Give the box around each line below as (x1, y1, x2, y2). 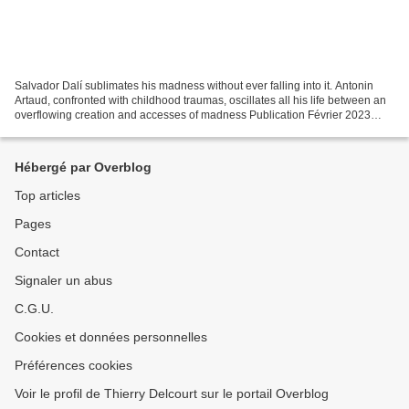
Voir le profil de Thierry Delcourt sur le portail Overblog (15, 386, 329, 401)
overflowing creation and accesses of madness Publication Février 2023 (15, 108, 371, 121)
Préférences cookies (15, 358, 132, 372)
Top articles (15, 188, 80, 203)
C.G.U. (15, 301, 54, 316)
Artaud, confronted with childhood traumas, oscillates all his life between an (15, 93, 386, 107)
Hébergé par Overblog (15, 160, 152, 174)
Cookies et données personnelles (15, 330, 207, 344)
